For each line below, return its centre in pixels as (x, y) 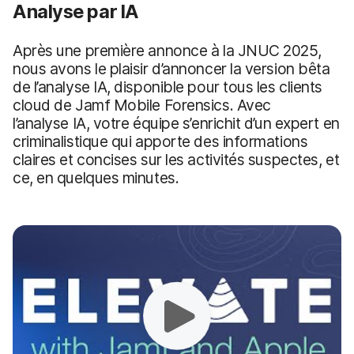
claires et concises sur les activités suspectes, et (176, 159)
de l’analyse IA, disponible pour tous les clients (168, 87)
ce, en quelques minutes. (96, 177)
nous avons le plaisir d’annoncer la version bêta (171, 68)
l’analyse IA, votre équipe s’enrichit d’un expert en (176, 123)
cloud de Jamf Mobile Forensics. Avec (142, 105)
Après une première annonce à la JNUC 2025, (167, 50)
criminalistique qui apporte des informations (160, 141)
